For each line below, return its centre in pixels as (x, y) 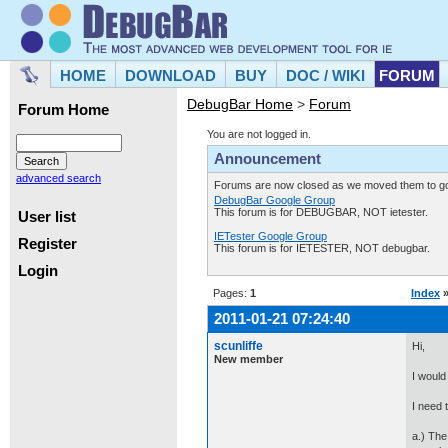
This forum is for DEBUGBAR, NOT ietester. (321, 212)
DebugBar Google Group (274, 200)
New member (248, 359)
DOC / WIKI (325, 75)
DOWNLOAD (170, 75)
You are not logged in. (259, 134)
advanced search (58, 178)
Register (47, 243)
